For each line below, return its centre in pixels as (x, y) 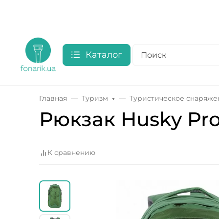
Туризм (95, 98)
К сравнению (71, 153)
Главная (53, 98)
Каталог (104, 55)
